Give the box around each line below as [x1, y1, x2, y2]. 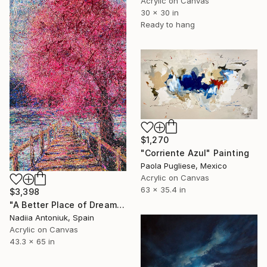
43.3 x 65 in [10, 237, 55, 247]
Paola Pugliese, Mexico [141, 161, 227, 171]
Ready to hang [141, 20, 195, 30]
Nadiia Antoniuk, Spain [10, 213, 94, 223]
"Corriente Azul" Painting [141, 148, 249, 159]
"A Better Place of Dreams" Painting [116, 200, 125, 210]
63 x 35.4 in [141, 185, 186, 195]
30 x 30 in [141, 8, 179, 18]
